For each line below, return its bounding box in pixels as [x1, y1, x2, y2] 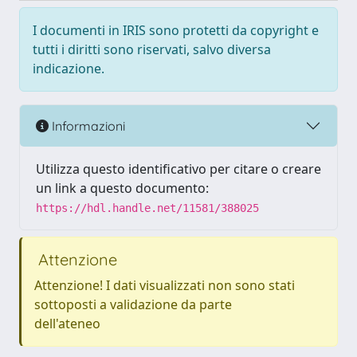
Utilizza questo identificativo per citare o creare [36, 160, 321, 178]
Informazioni [49, 117, 125, 134]
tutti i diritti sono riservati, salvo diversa [33, 41, 271, 58]
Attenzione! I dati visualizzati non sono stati [34, 277, 295, 294]
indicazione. [33, 60, 104, 77]
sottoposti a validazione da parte [34, 296, 232, 313]
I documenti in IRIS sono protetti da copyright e [33, 22, 319, 39]
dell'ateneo [34, 315, 100, 332]
